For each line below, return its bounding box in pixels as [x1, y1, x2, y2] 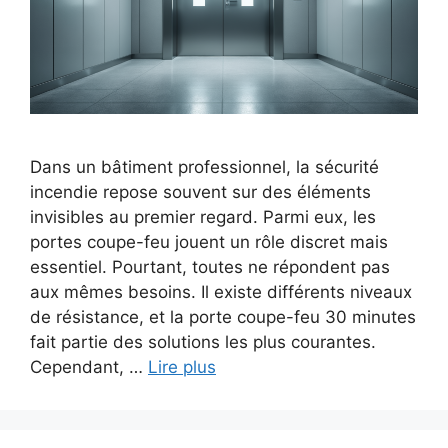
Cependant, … [30, 356, 148, 377]
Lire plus [148, 356, 216, 377]
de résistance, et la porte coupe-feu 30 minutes [30, 306, 416, 327]
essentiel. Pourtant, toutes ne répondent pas [30, 256, 390, 277]
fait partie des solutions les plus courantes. [30, 331, 376, 352]
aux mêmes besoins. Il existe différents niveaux [30, 281, 412, 302]
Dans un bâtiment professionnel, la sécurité [30, 156, 379, 177]
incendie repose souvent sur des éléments [30, 181, 371, 202]
